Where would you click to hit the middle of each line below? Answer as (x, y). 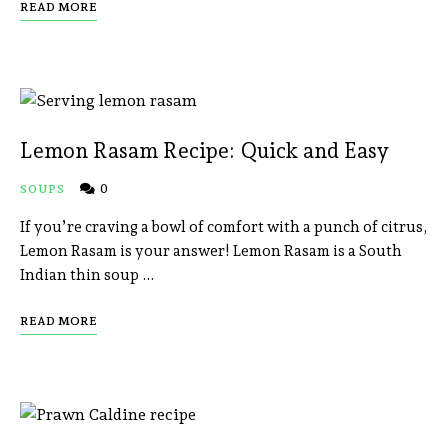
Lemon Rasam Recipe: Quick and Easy (204, 151)
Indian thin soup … (87, 275)
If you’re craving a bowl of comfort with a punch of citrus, (223, 227)
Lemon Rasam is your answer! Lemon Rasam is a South (211, 251)
